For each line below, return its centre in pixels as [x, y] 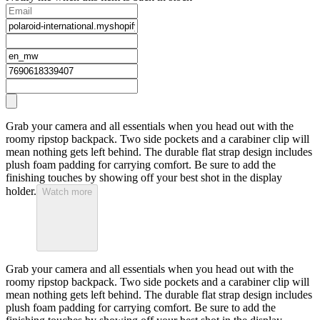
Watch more [67, 192]
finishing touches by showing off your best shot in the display [144, 178]
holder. [21, 191]
